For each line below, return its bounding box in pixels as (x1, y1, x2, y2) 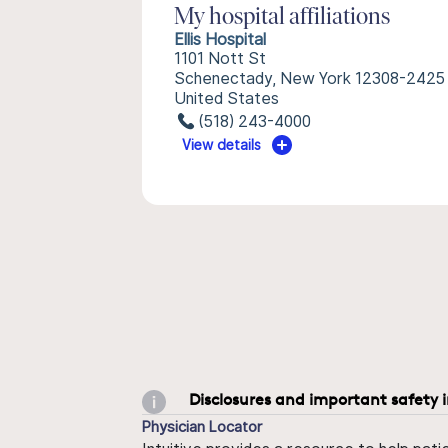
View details (182, 137, 262, 153)
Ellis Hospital (174, 30, 266, 49)
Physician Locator (142, 417, 262, 435)
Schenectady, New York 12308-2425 (174, 69, 445, 88)
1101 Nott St (174, 49, 266, 68)
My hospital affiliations (174, 6, 390, 30)
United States (174, 89, 279, 108)
